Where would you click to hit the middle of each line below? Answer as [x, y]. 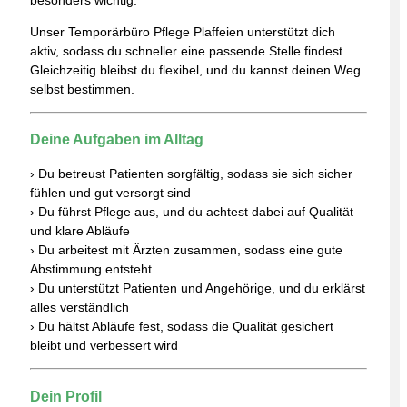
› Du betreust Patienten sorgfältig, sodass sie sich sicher [191, 174]
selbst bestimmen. [82, 89]
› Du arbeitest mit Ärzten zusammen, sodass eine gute [186, 250]
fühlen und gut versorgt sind [110, 193]
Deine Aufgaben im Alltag [117, 139]
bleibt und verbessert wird [104, 346]
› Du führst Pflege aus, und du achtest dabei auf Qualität [192, 212]
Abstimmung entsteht [91, 269]
